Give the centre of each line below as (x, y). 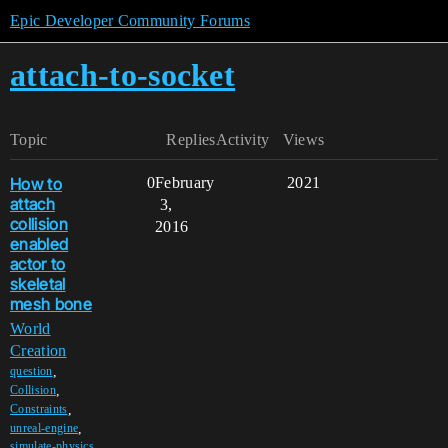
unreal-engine (44, 428)
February (185, 182)
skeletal (38, 283)
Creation (38, 350)
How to (36, 183)
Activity (242, 139)
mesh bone (51, 303)
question (31, 371)
